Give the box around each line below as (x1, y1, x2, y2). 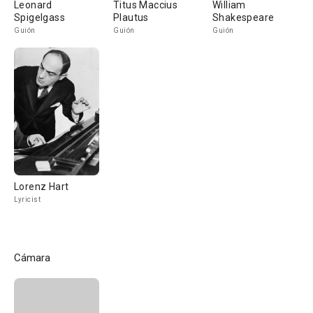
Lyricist (14, 196, 41, 203)
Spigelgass (14, 12, 65, 23)
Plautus (113, 12, 149, 23)
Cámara (14, 252, 50, 264)
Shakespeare (212, 12, 275, 23)
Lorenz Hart (14, 181, 69, 192)
